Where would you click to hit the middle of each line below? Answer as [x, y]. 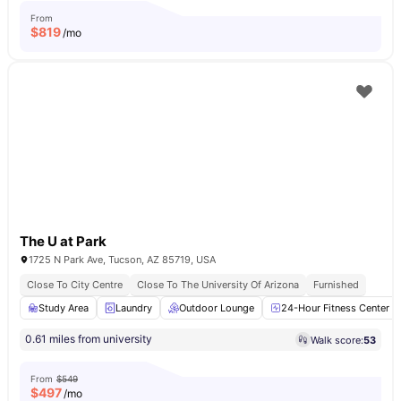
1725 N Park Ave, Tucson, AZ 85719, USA [122, 260]
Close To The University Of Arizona [218, 285]
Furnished [336, 285]
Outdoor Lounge [217, 308]
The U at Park [63, 241]
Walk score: [337, 340]
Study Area [64, 308]
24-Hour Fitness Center [335, 308]
